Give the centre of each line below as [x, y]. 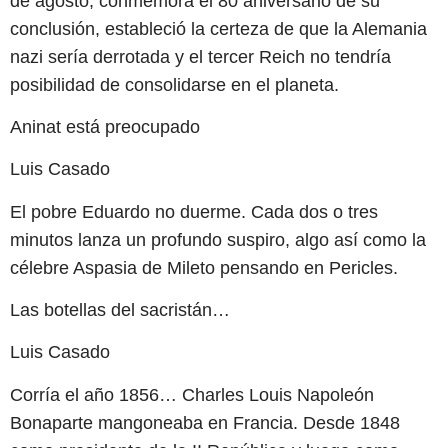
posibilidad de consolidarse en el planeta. [174, 84]
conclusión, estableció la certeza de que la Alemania [218, 28]
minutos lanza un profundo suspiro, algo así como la [218, 239]
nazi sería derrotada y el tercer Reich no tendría [200, 56]
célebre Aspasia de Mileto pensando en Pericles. [204, 267]
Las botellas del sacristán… [120, 310]
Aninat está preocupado [105, 126]
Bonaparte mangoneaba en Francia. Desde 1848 [205, 422]
